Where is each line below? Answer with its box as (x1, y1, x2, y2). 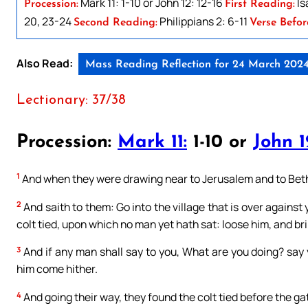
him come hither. (16, 261, 98, 277)
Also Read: (16, 55, 73, 71)
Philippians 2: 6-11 (157, 13, 250, 29)
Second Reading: (74, 16, 157, 28)
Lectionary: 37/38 (16, 93, 126, 107)
